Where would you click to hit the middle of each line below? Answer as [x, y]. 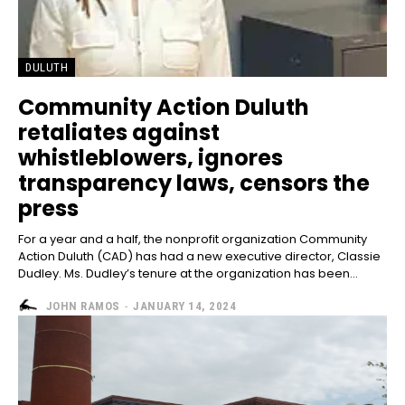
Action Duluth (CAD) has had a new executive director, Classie [199, 257]
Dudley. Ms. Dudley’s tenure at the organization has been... [188, 274]
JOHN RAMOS [83, 306]
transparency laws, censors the [194, 184]
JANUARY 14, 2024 [184, 306]
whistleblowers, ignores [151, 158]
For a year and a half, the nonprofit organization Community [193, 240]
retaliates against [119, 133]
